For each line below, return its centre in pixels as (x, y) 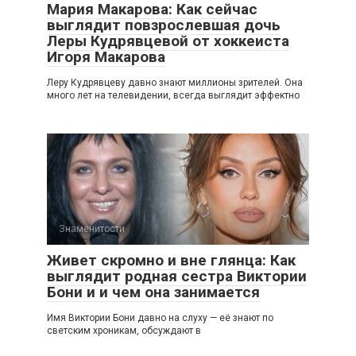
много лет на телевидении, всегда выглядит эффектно (173, 96)
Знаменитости (92, 229)
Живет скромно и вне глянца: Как (171, 261)
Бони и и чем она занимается (153, 292)
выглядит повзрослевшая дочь (164, 25)
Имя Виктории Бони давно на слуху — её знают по (160, 318)
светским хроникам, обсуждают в (124, 331)
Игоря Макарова (106, 57)
